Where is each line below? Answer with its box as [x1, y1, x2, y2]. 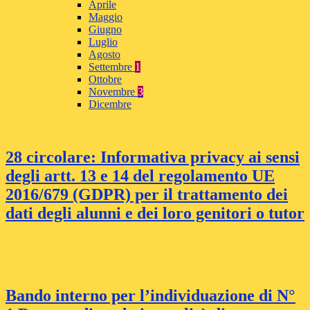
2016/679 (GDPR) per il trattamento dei [6, 185, 288, 204]
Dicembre [89, 98, 131, 111]
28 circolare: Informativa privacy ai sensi [6, 148, 300, 167]
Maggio [89, 11, 122, 24]
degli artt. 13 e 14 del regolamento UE [6, 167, 275, 185]
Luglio [89, 36, 118, 48]
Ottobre [89, 73, 122, 86]
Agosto [89, 48, 120, 61]
